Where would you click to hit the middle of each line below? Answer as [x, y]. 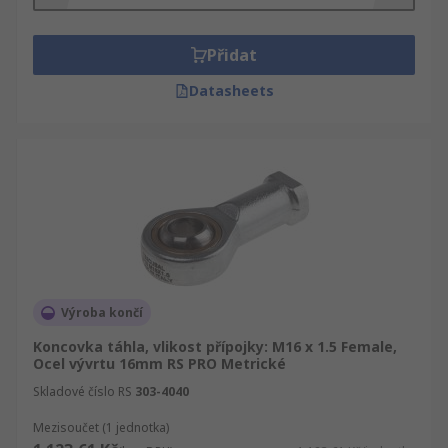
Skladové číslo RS [82, 391]
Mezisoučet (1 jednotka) [101, 427]
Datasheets [231, 90]
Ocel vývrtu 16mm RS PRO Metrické [159, 363]
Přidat [232, 55]
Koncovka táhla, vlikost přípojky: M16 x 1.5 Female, [215, 346]
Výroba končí [102, 312]
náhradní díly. [67, 30]
